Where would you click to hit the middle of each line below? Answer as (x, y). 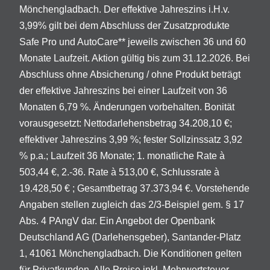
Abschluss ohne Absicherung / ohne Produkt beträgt (130, 74)
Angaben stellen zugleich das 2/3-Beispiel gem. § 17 (132, 204)
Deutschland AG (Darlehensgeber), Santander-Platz (130, 237)
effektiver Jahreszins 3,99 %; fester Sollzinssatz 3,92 (131, 139)
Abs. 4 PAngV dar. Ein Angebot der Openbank (117, 221)
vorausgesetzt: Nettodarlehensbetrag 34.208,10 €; (126, 123)
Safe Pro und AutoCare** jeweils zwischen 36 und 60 (133, 42)
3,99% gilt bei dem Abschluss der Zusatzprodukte (124, 25)
